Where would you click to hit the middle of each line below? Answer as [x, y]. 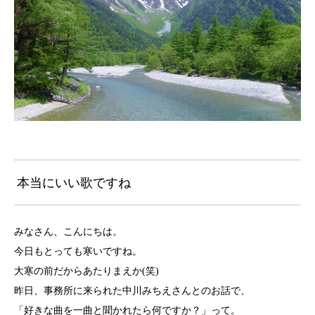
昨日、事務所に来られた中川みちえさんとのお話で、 [132, 290]
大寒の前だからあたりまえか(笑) [86, 271]
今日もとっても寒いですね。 [78, 251]
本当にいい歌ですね [73, 182]
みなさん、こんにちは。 [68, 231]
